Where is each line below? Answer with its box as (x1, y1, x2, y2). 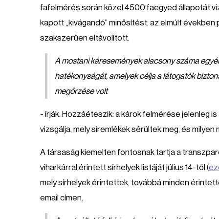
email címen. (40, 194, 83, 202)
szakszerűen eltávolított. (40, 34, 130, 42)
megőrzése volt (55, 87, 108, 95)
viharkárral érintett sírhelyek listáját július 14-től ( (40, 163, 209, 172)
